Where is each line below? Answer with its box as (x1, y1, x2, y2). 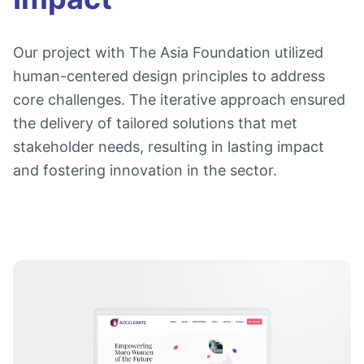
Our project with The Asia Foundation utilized (13, 44, 323, 61)
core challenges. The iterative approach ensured (13, 91, 345, 108)
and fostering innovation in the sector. (13, 162, 277, 179)
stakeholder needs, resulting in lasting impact (13, 138, 324, 155)
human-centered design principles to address (13, 67, 325, 84)
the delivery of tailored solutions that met (13, 115, 297, 132)
